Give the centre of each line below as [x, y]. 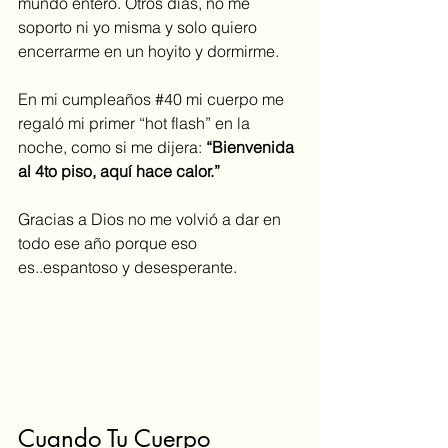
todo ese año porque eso [109, 243]
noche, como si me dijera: [112, 147]
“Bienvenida [252, 147]
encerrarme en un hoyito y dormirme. [148, 51]
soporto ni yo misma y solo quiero [139, 27]
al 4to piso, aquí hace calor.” [119, 171]
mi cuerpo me [235, 99]
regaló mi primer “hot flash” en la [136, 123]
